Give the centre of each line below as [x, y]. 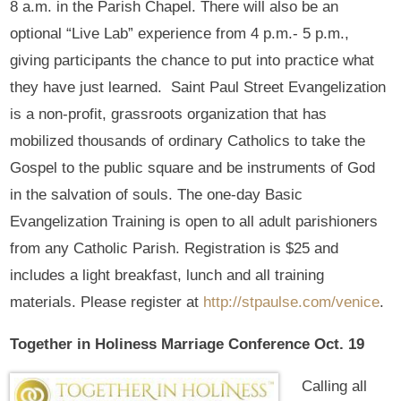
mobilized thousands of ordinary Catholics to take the [188, 141]
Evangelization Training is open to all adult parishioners [194, 221]
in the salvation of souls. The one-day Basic [157, 194]
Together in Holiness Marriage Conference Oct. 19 [188, 344]
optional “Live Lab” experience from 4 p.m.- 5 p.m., [180, 33]
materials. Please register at [107, 302]
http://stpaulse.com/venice [292, 302]
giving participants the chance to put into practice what [192, 60]
